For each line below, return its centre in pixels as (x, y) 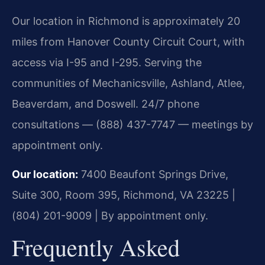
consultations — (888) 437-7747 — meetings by (132, 124)
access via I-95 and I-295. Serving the (107, 62)
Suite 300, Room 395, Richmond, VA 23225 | (124, 195)
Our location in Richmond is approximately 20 (126, 21)
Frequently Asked (96, 247)
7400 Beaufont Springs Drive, (153, 174)
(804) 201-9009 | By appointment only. (110, 215)
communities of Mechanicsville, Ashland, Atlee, (128, 83)
